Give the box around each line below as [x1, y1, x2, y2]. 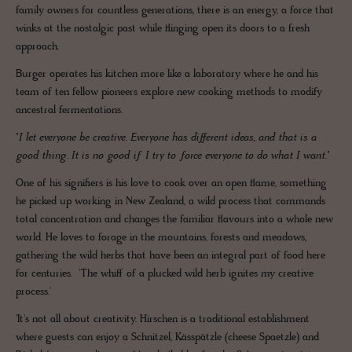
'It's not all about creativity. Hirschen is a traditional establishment [16, 313, 310, 327]
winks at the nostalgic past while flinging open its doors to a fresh [16, 22, 310, 36]
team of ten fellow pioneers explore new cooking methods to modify [16, 86, 322, 100]
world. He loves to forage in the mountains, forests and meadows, [16, 231, 306, 245]
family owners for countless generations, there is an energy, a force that [16, 4, 334, 18]
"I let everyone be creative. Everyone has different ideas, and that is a [16, 131, 317, 145]
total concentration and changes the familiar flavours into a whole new [16, 213, 333, 227]
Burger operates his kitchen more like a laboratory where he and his [16, 68, 318, 82]
